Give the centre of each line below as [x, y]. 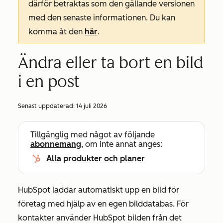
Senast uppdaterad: [47, 106]
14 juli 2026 [92, 106]
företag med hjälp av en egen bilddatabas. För [103, 204]
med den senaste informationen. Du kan [102, 18]
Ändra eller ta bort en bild [111, 63]
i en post [49, 82]
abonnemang [56, 144]
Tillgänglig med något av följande [93, 135]
